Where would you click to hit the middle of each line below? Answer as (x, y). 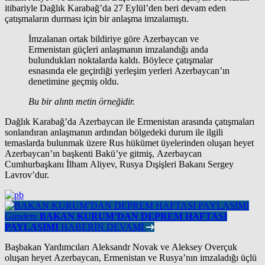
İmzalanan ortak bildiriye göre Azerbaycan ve (114, 38)
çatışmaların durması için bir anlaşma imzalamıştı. (97, 18)
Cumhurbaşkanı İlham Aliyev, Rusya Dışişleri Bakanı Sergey (119, 164)
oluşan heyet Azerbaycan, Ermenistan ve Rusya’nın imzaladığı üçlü (131, 257)
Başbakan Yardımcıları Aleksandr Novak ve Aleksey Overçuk (121, 247)
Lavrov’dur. (27, 174)
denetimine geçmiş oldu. (74, 81)
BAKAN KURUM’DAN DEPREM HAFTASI (133, 216)
